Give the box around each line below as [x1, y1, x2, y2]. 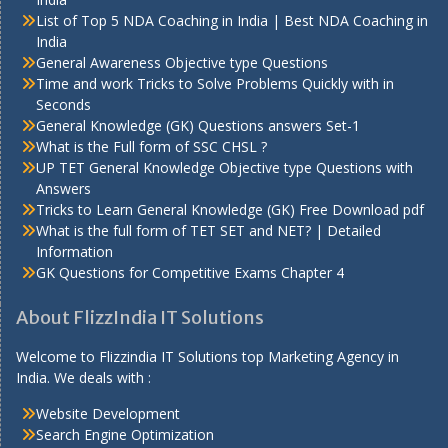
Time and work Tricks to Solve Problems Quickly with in [36, 74, 394, 94]
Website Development [36, 404, 180, 424]
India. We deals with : [16, 368, 151, 388]
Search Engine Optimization [36, 425, 214, 445]
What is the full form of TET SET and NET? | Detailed [36, 221, 381, 241]
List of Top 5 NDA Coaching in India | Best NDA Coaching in [36, 11, 428, 31]
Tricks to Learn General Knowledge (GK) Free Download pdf [36, 200, 424, 220]
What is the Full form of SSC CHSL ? [36, 137, 267, 157]
